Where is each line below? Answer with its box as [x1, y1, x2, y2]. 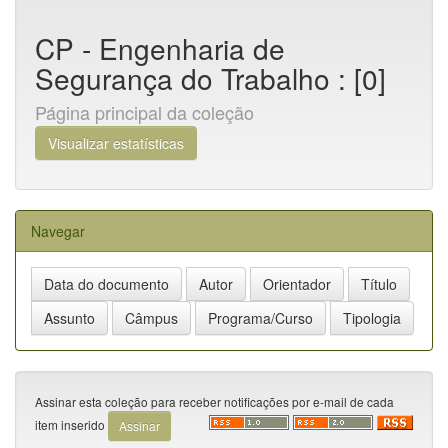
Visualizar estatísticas [48, 132, 184, 153]
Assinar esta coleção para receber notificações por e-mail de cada [35, 392, 394, 410]
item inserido [35, 415, 108, 433]
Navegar [31, 220, 85, 241]
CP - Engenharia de [35, 28, 285, 68]
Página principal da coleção [35, 99, 254, 125]
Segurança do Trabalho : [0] [35, 58, 386, 98]
